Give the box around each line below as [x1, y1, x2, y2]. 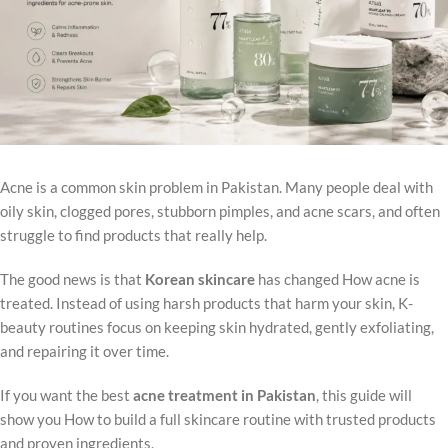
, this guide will [316, 386, 412, 405]
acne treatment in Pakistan [133, 386, 316, 405]
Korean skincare [145, 270, 255, 289]
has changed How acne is [255, 270, 420, 289]
